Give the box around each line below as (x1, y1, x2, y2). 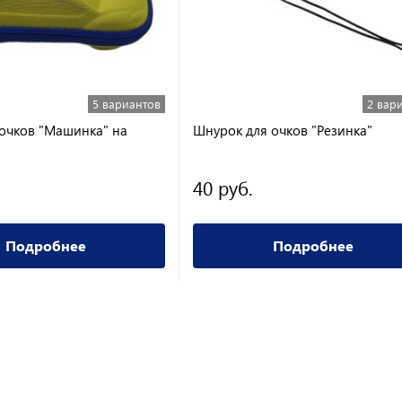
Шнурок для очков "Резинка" (193, 121, 372, 139)
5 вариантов (92, 96, 161, 111)
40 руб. (193, 174, 253, 201)
